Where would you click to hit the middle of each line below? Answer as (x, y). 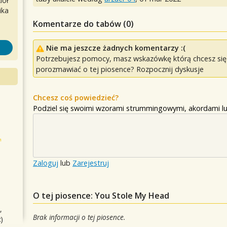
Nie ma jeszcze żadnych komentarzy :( (116, 48)
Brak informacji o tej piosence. (79, 217)
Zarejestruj (91, 163)
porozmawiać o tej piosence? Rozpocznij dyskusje (120, 69)
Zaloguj (46, 163)
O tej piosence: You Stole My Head (101, 196)
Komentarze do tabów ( (80, 24)
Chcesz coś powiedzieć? (76, 98)
